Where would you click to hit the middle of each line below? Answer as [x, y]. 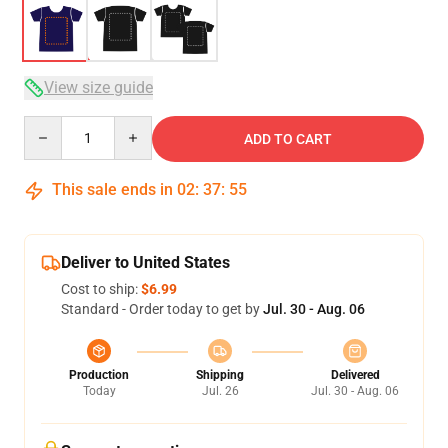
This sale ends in [112, 189]
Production [99, 375]
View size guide [98, 87]
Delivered [355, 375]
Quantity [50, 125]
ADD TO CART [288, 139]
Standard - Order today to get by [162, 309]
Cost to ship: [101, 289]
